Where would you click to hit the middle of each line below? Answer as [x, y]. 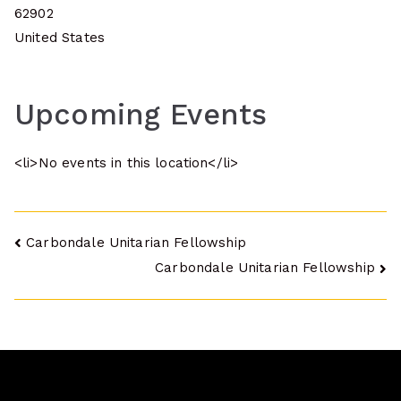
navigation [88, 286]
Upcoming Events [141, 115]
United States [60, 38]
